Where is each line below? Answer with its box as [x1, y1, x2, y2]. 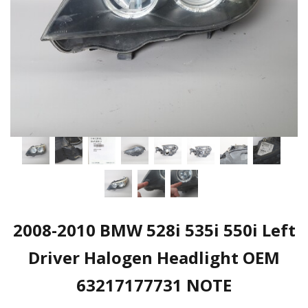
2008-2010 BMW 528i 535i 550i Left [12, 219, 296, 241]
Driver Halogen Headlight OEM [28, 246, 280, 269]
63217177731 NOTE [76, 274, 232, 296]
